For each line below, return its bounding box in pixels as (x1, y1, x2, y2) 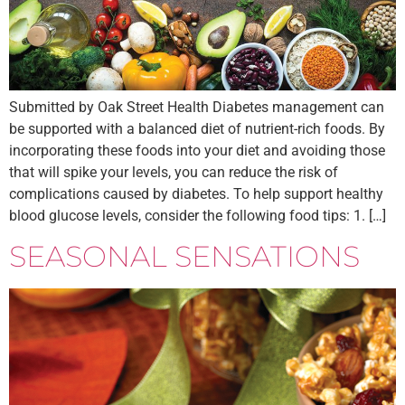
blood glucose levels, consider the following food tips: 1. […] (9, 206, 386, 224)
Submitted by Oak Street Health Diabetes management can (9, 98, 384, 116)
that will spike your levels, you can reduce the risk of (9, 163, 338, 181)
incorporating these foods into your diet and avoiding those (9, 141, 385, 159)
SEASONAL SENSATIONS (9, 239, 360, 275)
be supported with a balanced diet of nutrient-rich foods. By (9, 119, 385, 137)
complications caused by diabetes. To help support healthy (9, 184, 383, 202)
